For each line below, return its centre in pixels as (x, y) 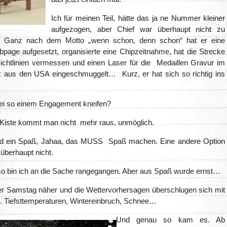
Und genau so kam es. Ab (171, 220)
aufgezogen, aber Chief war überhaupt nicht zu (138, 29)
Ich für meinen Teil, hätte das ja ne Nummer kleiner (138, 18)
